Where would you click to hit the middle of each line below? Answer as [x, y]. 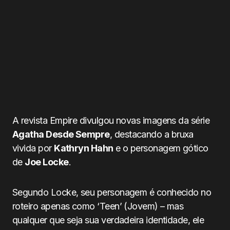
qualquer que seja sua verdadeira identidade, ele [108, 220]
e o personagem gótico [161, 148]
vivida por [33, 148]
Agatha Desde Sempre [61, 134]
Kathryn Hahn [84, 148]
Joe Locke [47, 162]
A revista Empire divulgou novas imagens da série [111, 120]
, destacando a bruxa [151, 134]
